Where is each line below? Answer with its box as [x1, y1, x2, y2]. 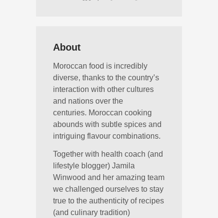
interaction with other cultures [53, 85, 154, 93]
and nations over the [53, 97, 123, 105]
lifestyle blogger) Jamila [53, 162, 135, 170]
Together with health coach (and [53, 150, 163, 158]
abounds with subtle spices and [53, 120, 162, 128]
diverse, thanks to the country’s [53, 73, 159, 82]
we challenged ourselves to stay [53, 185, 163, 193]
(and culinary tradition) [53, 208, 130, 217]
